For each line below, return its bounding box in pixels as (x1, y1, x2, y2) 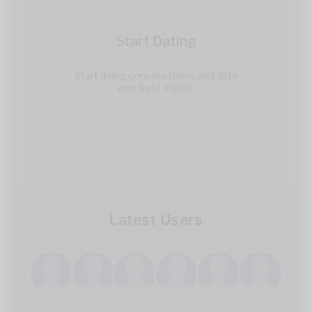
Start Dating (116, 32, 196, 49)
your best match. (117, 81, 195, 93)
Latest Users (109, 210, 203, 228)
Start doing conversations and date (74, 69, 238, 81)
